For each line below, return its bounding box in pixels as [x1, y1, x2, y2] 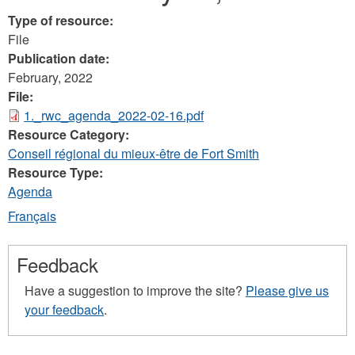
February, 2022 [8, 68, 93, 86]
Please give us [246, 281, 329, 300]
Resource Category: [8, 125, 132, 143]
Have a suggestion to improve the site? [25, 281, 246, 300]
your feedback [25, 300, 104, 319]
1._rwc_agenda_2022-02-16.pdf [24, 106, 204, 124]
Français [8, 207, 56, 226]
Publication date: [8, 49, 113, 67]
